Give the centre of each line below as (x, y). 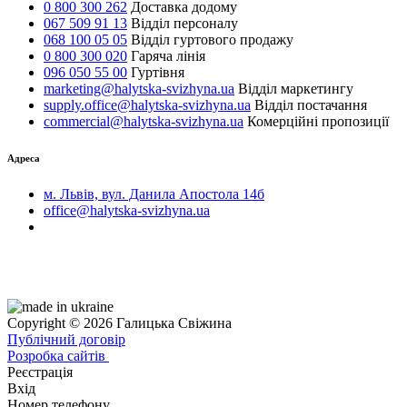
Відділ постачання (309, 105)
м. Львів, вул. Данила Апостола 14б (154, 194)
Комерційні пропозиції (316, 122)
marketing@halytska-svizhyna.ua (139, 89)
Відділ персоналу (183, 24)
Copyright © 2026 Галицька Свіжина (119, 323)
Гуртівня (156, 73)
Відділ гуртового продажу (210, 40)
